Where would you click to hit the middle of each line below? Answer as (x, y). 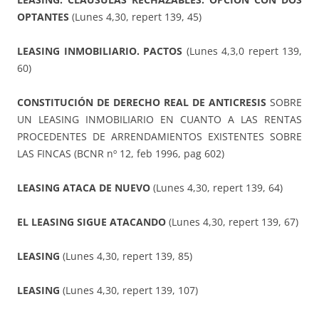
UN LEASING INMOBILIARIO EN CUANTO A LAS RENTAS (159, 120)
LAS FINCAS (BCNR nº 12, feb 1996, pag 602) (121, 154)
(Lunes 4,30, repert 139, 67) (232, 222)
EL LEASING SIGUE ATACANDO (91, 222)
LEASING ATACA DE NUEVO (84, 188)
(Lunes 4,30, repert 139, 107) (129, 291)
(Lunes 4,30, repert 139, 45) (135, 17)
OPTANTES (43, 17)
